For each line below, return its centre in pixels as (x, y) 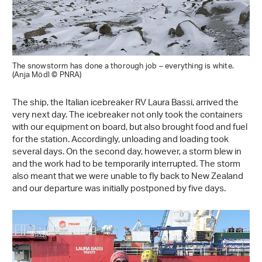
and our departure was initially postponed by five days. (119, 189)
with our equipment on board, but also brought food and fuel (130, 127)
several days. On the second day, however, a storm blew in (127, 152)
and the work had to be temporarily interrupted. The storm (126, 164)
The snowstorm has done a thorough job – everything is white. (123, 66)
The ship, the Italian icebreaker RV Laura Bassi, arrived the (125, 103)
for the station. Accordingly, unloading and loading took (120, 140)
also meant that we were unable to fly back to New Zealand (128, 177)
